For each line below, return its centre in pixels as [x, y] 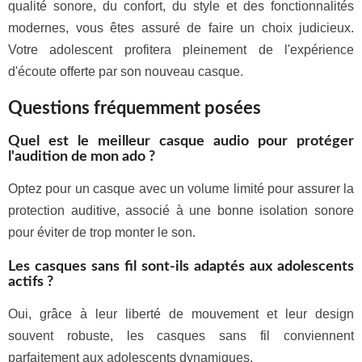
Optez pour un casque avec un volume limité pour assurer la [181, 189]
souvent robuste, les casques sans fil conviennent [181, 336]
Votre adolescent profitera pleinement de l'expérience [181, 50]
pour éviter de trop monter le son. [102, 232]
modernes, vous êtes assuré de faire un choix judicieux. [181, 28]
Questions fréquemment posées [135, 108]
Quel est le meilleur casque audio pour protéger [181, 141]
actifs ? [31, 282]
